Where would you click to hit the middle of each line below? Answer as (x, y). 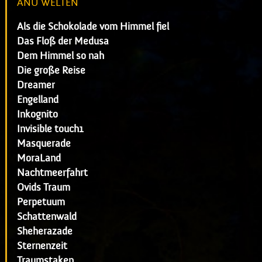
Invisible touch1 (50, 129)
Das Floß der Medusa (63, 41)
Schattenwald (46, 216)
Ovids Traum (43, 187)
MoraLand (39, 158)
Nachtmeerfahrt (52, 173)
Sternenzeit (42, 246)
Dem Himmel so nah (60, 56)
